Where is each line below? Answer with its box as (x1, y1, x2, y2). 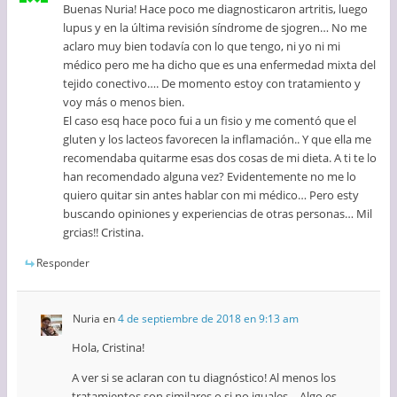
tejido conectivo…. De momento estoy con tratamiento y (63, 74, 362, 91)
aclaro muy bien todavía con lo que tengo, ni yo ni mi (63, 37, 341, 54)
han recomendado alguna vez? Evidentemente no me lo (63, 167, 357, 184)
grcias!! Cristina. (63, 223, 144, 240)
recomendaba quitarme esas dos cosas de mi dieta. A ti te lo (63, 149, 378, 166)
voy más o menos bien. (63, 93, 185, 110)
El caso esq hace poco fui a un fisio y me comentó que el (63, 112, 357, 128)
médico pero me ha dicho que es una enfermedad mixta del (63, 56, 377, 73)
